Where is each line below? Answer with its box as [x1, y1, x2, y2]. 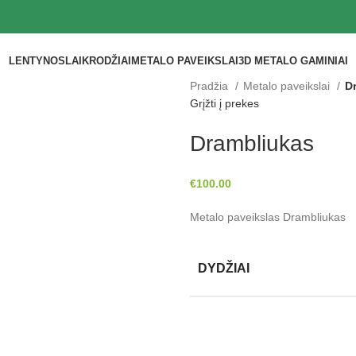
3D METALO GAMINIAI [238, 55, 348, 68]
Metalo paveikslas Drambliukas [190, 211, 346, 223]
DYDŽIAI [198, 261, 250, 275]
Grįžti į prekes [190, 97, 259, 110]
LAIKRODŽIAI [64, 55, 131, 68]
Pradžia [190, 79, 231, 92]
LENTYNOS [8, 55, 65, 68]
